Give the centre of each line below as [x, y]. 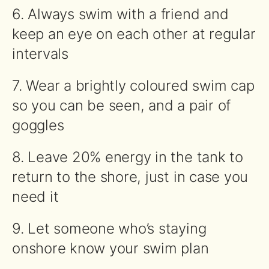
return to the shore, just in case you [130, 177]
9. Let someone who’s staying [109, 228]
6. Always [45, 14]
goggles [38, 125]
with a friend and [171, 14]
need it [35, 196]
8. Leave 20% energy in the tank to [128, 157]
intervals [40, 53]
